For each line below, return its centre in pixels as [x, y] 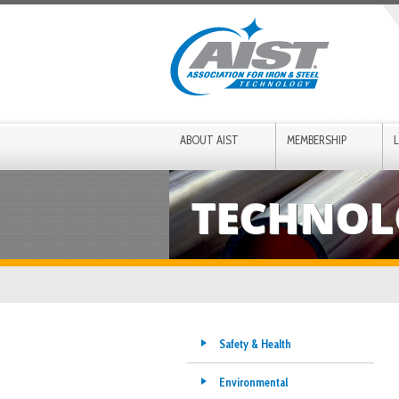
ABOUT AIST [209, 140]
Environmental [253, 382]
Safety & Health [255, 344]
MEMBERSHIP [316, 140]
